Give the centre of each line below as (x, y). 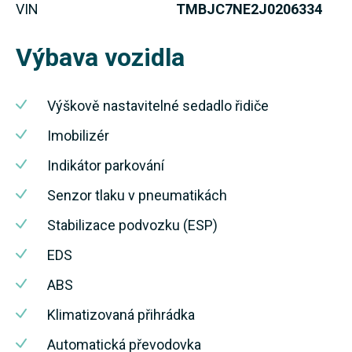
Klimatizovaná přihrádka (121, 314)
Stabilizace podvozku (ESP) (132, 225)
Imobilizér (78, 135)
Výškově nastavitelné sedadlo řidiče (158, 105)
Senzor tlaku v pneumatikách (137, 195)
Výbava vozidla (100, 57)
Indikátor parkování (106, 165)
